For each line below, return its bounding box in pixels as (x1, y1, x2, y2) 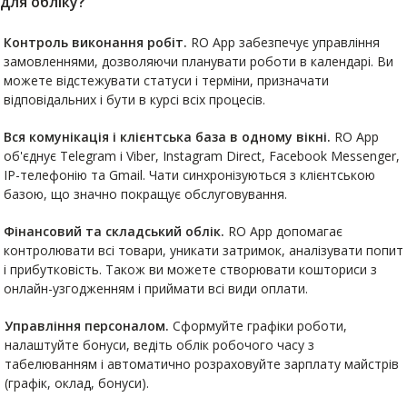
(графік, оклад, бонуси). (4, 373, 149, 392)
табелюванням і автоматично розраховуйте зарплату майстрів (4, 354, 399, 372)
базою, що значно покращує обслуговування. (3, 184, 287, 203)
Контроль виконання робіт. (4, 33, 188, 51)
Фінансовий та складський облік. (3, 222, 224, 240)
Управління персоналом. (4, 316, 169, 334)
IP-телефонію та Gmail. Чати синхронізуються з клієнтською (3, 165, 375, 184)
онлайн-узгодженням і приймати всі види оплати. (3, 279, 308, 297)
